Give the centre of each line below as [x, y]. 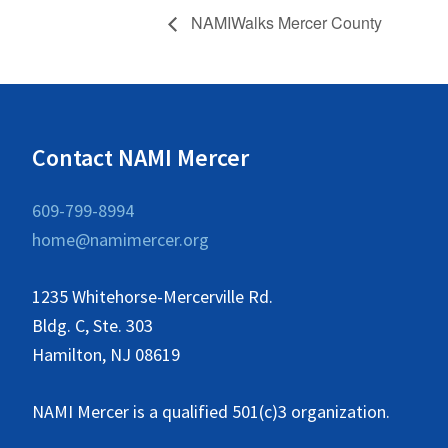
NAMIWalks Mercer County [284, 22]
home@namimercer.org [120, 239]
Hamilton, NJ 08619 [106, 354]
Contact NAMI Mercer [140, 157]
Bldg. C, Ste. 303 [92, 325]
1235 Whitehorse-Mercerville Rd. [152, 296]
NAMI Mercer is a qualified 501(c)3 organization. [211, 411]
